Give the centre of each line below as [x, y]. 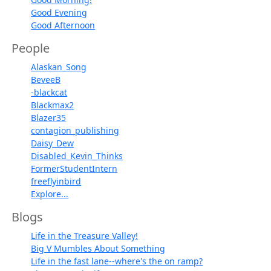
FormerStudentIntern [74, 168]
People [31, 48]
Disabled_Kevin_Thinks [77, 155]
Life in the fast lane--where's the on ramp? [117, 261]
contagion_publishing [75, 130]
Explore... [50, 194]
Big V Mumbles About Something [98, 248]
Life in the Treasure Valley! [85, 235]
